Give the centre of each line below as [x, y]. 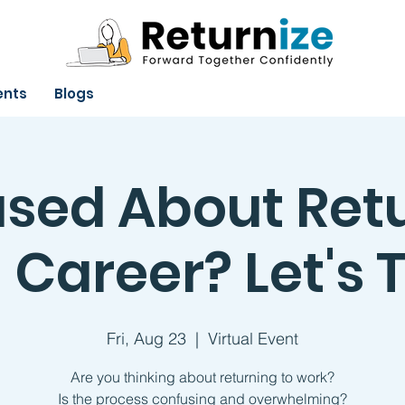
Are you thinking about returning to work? [202, 377]
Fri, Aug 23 [146, 339]
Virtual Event [253, 339]
